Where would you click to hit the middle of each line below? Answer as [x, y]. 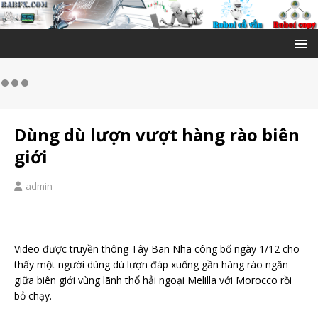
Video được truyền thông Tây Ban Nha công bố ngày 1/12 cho [157, 249]
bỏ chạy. [33, 296]
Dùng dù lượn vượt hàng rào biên [157, 135]
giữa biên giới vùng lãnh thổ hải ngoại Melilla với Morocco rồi [153, 280]
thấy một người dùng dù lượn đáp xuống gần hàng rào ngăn [151, 265]
